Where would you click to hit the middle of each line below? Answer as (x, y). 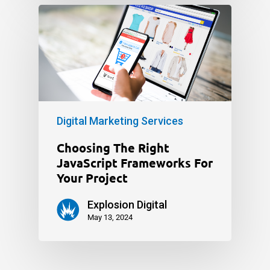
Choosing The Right (113, 147)
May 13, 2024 (110, 217)
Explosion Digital (127, 204)
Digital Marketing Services (120, 121)
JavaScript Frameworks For (135, 162)
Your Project (92, 177)
